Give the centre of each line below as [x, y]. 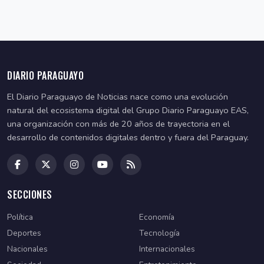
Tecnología [159, 233]
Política [20, 217]
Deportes [24, 233]
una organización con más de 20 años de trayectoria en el [118, 123]
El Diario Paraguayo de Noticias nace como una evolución [118, 96]
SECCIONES [30, 194]
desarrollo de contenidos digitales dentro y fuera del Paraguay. [128, 137]
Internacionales [167, 249]
